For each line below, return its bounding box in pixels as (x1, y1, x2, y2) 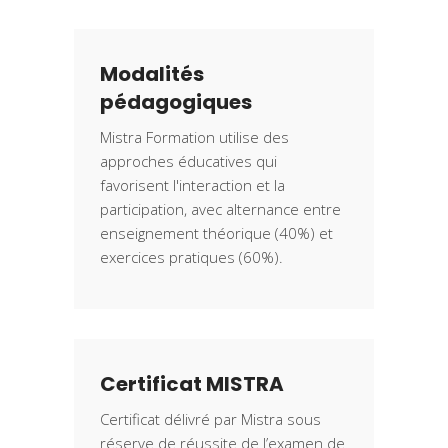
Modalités (100, 60, 204, 89)
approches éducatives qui (100, 151, 277, 172)
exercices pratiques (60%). (100, 247, 283, 268)
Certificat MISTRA (100, 370, 284, 399)
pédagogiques (100, 88, 252, 117)
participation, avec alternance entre (100, 199, 341, 220)
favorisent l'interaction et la (100, 175, 285, 196)
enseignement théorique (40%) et (100, 223, 333, 244)
